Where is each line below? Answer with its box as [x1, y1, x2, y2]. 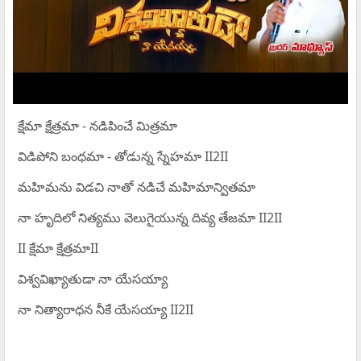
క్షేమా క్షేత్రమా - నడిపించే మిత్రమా [17, 117, 177, 135]
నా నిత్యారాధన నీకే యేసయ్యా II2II [17, 301, 193, 319]
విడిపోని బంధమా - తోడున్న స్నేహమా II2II [17, 147, 228, 166]
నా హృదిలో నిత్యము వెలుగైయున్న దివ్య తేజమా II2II [17, 209, 282, 227]
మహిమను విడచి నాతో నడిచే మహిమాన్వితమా [17, 178, 255, 197]
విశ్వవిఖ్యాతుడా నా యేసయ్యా [17, 270, 168, 288]
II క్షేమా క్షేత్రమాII [17, 239, 98, 258]
